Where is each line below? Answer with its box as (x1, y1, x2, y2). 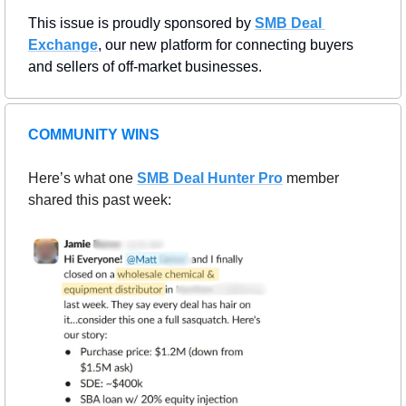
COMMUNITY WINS (28, 127, 159, 143)
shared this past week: (28, 192, 171, 208)
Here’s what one (28, 170, 137, 187)
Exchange (28, 37, 98, 53)
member (286, 170, 339, 187)
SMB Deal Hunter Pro (137, 170, 283, 187)
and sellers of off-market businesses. (28, 59, 262, 75)
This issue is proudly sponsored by (28, 15, 255, 32)
